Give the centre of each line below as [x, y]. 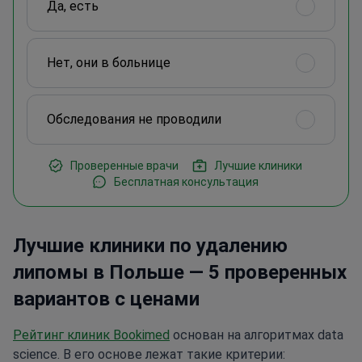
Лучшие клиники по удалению [150, 246]
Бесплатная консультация [186, 182]
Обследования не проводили [134, 120]
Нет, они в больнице [109, 63]
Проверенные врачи [124, 166]
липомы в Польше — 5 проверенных [180, 273]
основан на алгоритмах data [257, 335]
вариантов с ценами [106, 299]
